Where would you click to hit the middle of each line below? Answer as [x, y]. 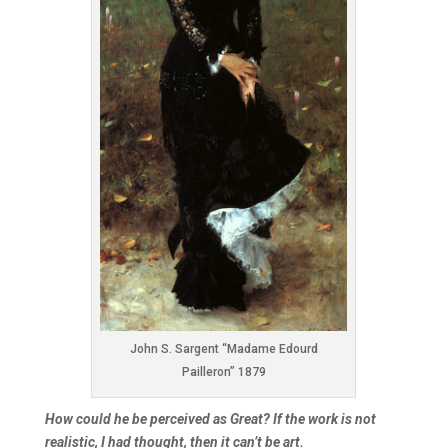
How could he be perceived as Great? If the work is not [210, 418]
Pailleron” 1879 [223, 371]
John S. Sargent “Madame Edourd [223, 348]
